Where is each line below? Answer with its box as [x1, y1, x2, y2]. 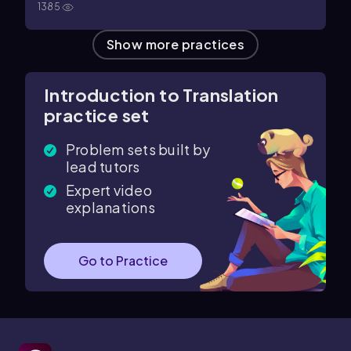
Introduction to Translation [44, 83, 279, 106]
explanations [66, 197, 155, 216]
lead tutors [66, 157, 140, 175]
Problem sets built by [66, 139, 211, 158]
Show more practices [106, 35, 245, 52]
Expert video [66, 180, 152, 199]
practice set [44, 103, 150, 126]
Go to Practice [78, 251, 168, 269]
